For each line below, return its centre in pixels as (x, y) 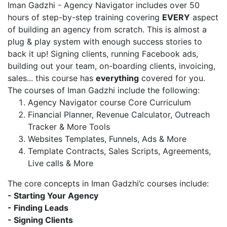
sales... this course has (52, 78)
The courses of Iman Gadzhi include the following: (104, 90)
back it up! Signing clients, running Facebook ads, (103, 54)
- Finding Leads (38, 208)
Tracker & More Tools (69, 127)
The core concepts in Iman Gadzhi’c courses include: (108, 183)
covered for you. (172, 78)
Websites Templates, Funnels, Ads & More (107, 139)
